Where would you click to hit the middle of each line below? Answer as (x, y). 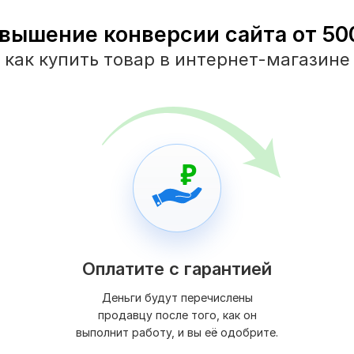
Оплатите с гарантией (177, 269)
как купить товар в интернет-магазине (177, 60)
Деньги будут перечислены (177, 298)
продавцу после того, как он (177, 315)
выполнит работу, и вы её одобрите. (177, 333)
